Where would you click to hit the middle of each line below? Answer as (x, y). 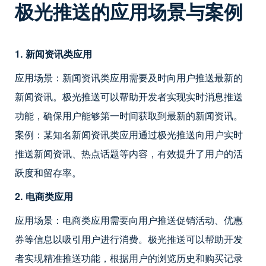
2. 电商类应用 (44, 196)
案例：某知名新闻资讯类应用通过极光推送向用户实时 (129, 134)
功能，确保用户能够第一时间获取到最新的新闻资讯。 (129, 115)
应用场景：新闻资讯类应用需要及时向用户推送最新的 (129, 77)
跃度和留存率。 (48, 172)
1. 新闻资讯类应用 (53, 53)
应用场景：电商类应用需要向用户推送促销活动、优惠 (129, 220)
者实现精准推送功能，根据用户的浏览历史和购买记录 (129, 258)
